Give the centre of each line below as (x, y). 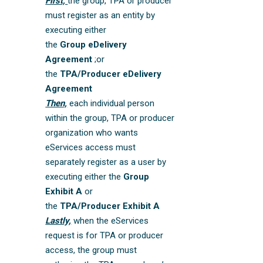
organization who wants (92, 132)
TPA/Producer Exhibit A (110, 206)
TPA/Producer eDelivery (111, 74)
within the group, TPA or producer (110, 118)
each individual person (111, 103)
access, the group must (91, 250)
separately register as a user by (106, 162)
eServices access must (91, 147)
